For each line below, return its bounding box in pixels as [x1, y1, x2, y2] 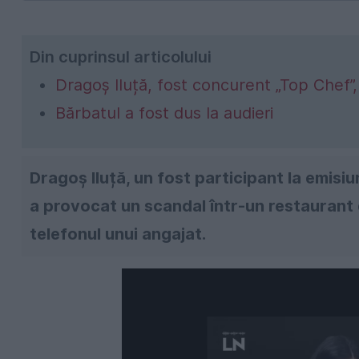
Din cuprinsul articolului [30, 46, 212, 67]
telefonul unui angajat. [30, 224, 206, 244]
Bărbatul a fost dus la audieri [55, 103, 273, 123]
